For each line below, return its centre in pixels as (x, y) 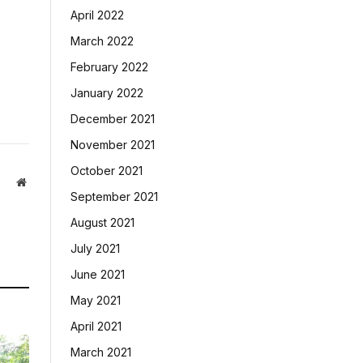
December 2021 (113, 119)
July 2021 (95, 248)
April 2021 (96, 326)
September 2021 (114, 196)
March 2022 (102, 41)
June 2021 (98, 274)
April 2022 (97, 15)
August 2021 (102, 222)
